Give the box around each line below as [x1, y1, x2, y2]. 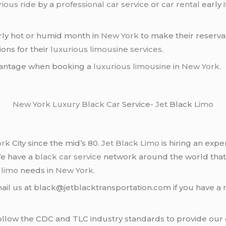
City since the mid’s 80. [10, 138, 102, 148]
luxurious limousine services [50, 44, 162, 54]
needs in [18, 165, 56, 175]
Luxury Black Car [52, 99, 120, 109]
